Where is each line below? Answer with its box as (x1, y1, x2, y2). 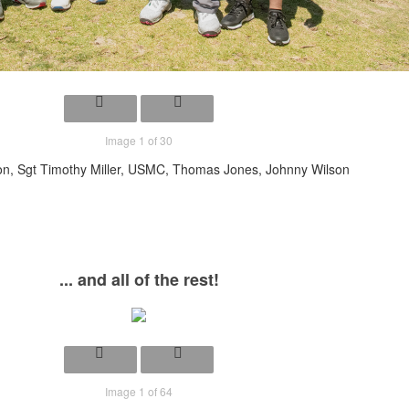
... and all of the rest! (58, 267, 219, 291)
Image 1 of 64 (105, 383, 173, 399)
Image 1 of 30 (105, 131, 173, 148)
